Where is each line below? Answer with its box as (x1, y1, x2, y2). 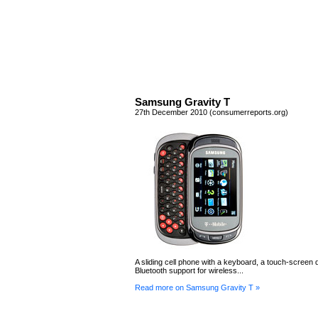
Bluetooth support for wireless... (135, 266, 243, 275)
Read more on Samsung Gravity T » (135, 283, 260, 292)
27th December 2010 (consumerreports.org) (135, 108, 288, 116)
